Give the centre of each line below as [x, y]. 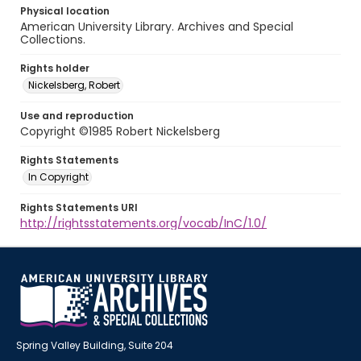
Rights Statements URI [79, 207]
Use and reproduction [77, 116]
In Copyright [58, 177]
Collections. [53, 39]
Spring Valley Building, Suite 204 [95, 345]
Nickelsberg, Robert [74, 85]
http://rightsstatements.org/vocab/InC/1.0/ [143, 223]
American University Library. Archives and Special [157, 27]
